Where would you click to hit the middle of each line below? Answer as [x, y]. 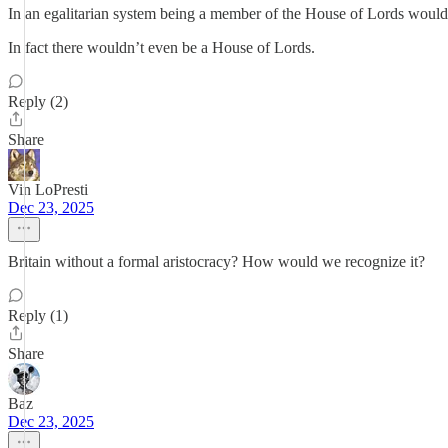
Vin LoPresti [48, 189]
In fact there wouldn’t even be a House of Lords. [161, 47]
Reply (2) [38, 101]
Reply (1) [38, 315]
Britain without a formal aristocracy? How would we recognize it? [216, 261]
